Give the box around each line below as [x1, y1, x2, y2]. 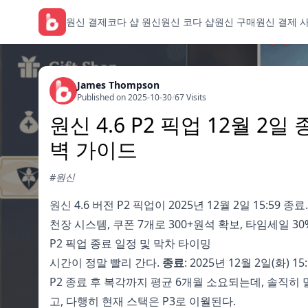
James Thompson [77, 78, 159, 91]
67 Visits [175, 91, 206, 103]
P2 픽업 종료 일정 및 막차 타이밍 [49, 236, 211, 251]
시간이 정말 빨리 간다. [49, 255, 162, 270]
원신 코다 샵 [161, 15, 214, 28]
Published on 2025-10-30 [77, 91, 172, 103]
